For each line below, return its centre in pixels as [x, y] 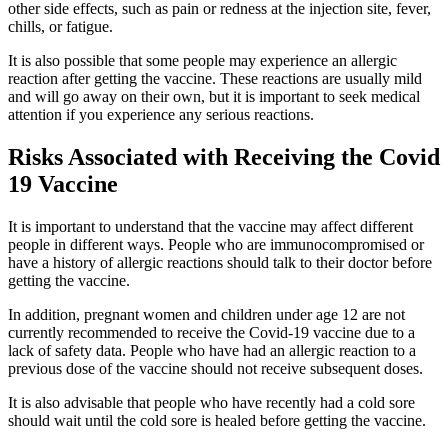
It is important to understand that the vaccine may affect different [210, 227]
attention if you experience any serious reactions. [161, 115]
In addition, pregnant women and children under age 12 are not [206, 315]
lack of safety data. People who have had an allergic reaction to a [212, 351]
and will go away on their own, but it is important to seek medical [214, 97]
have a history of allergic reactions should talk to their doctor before [220, 263]
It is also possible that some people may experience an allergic [202, 61]
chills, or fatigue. [60, 27]
